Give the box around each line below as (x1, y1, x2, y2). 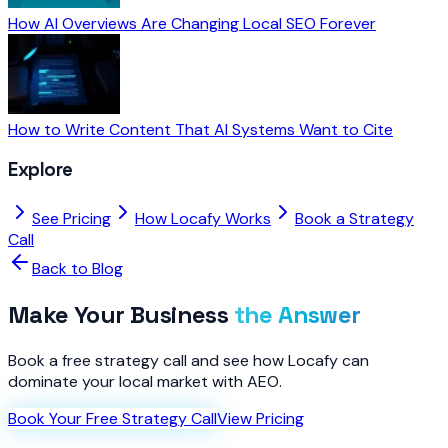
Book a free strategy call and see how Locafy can (8, 349, 369, 371)
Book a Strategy (295, 208, 414, 230)
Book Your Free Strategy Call (8, 407, 217, 429)
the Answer (233, 299, 361, 330)
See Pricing (32, 208, 111, 230)
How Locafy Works (135, 208, 271, 230)
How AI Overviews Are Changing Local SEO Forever (8, 12, 376, 34)
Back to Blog (32, 258, 123, 280)
